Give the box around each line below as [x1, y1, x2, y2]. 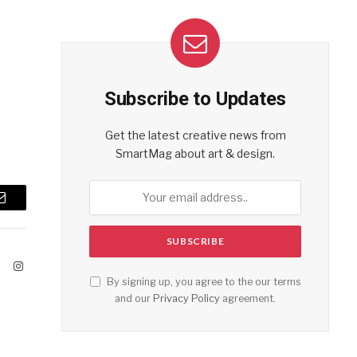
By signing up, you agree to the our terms [104, 275, 301, 288]
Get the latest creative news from [104, 127, 286, 142]
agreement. [220, 292, 276, 304]
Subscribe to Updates [104, 87, 287, 110]
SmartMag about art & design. [116, 146, 275, 160]
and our [115, 292, 153, 304]
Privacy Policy [153, 292, 220, 304]
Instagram [22, 259, 67, 271]
